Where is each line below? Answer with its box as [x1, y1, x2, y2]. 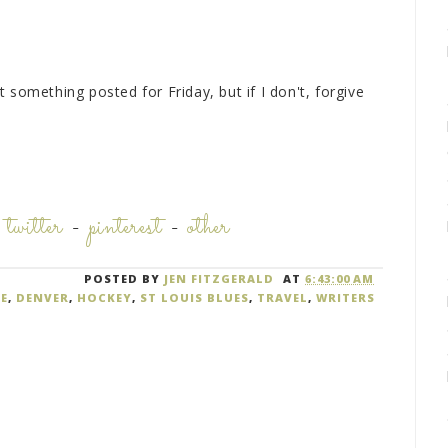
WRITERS [315, 290, 375, 306]
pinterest [88, 209, 163, 248]
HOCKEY [76, 290, 132, 306]
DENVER [15, 290, 69, 306]
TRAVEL [256, 290, 308, 306]
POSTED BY [84, 271, 165, 287]
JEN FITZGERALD [164, 271, 275, 287]
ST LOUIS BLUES [139, 290, 249, 306]
